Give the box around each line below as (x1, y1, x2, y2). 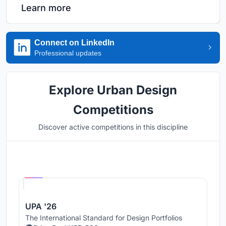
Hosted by (48, 160, 73, 167)
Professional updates (34, 48, 101, 57)
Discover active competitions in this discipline (38, 122, 188, 131)
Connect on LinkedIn (34, 38, 115, 47)
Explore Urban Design (49, 82, 177, 97)
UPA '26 (25, 201, 56, 211)
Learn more (21, 2, 71, 13)
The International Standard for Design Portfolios (25, 213, 182, 222)
